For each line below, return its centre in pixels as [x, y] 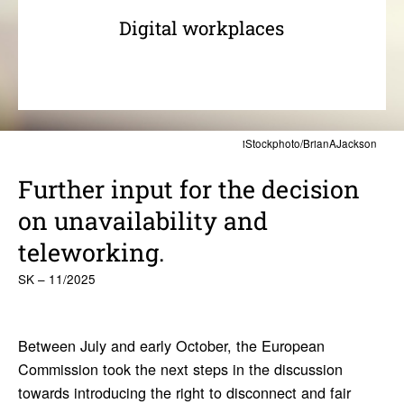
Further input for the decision [188, 189]
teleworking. [91, 252]
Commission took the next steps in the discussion [180, 368]
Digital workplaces [202, 28]
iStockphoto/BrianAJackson [310, 144]
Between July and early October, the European [171, 345]
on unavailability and [142, 221]
